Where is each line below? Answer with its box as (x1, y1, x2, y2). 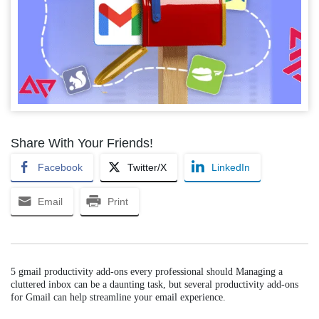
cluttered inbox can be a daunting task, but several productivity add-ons (11, 278, 298, 290)
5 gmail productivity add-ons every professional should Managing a (11, 266, 283, 277)
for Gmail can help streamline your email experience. (11, 291, 226, 303)
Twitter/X (127, 161, 167, 173)
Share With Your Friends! (11, 135, 153, 150)
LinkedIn (211, 161, 250, 173)
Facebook (38, 161, 83, 173)
